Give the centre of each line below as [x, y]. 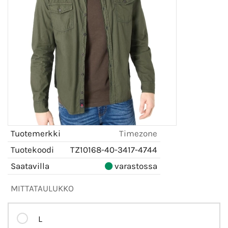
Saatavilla [30, 166]
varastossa [135, 166]
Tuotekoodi [32, 149]
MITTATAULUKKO [42, 188]
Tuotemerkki [36, 133]
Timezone [138, 133]
